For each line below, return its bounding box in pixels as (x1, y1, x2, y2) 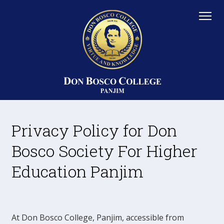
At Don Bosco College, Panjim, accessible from (11, 212, 184, 223)
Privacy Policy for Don (11, 119, 177, 141)
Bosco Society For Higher (11, 140, 197, 161)
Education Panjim (11, 160, 143, 182)
